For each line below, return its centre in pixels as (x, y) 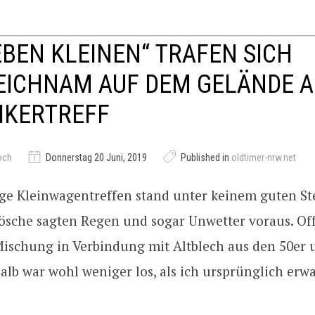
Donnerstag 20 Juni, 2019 (96, 157)
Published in (205, 157)
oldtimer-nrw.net (264, 157)
